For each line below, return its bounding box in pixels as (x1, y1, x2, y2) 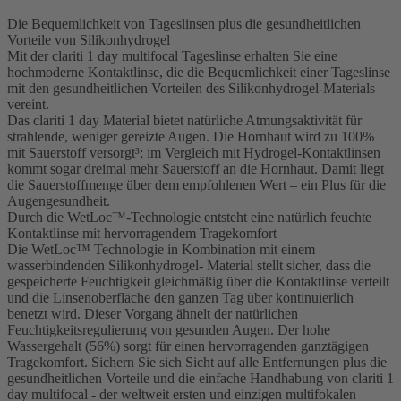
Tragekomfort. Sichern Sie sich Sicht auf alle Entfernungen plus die (7, 354, 387, 370)
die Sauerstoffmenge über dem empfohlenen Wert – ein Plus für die (7, 176, 386, 192)
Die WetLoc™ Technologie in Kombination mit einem (7, 241, 315, 257)
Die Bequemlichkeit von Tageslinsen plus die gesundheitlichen (7, 15, 361, 31)
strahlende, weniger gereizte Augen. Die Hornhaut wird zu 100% (7, 128, 374, 144)
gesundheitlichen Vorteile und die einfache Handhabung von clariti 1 (7, 370, 394, 386)
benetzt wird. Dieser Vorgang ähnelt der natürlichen (7, 305, 298, 321)
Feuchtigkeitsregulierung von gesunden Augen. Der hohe (7, 321, 330, 337)
